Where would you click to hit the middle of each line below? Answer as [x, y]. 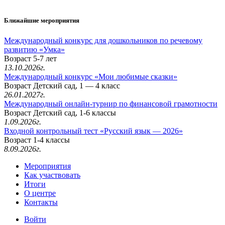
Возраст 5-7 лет [30, 58]
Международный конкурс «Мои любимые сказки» [91, 76]
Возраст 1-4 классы [37, 140]
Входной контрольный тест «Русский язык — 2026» [93, 131]
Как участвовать [52, 175]
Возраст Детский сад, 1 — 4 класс [62, 85]
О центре [40, 193]
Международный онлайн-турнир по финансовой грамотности [111, 103]
